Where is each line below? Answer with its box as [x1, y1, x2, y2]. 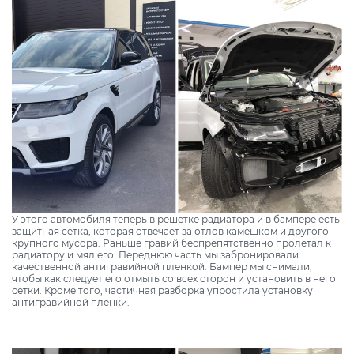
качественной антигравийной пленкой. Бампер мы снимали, [12, 261, 312, 273]
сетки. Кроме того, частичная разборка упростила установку [12, 284, 313, 297]
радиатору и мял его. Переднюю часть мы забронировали [12, 249, 299, 262]
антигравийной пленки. [12, 296, 130, 309]
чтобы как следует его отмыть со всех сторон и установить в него [12, 273, 336, 285]
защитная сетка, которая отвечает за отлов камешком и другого [12, 225, 329, 238]
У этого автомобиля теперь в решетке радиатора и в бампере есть [12, 213, 340, 226]
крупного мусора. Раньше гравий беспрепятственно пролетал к [12, 237, 331, 250]
